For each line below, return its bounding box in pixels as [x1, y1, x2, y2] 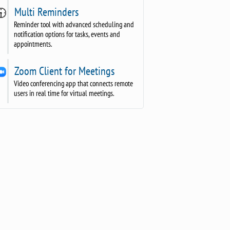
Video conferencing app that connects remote [13, 78, 133, 88]
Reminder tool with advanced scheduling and [13, 19, 134, 29]
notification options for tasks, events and [13, 29, 120, 39]
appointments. [13, 39, 52, 49]
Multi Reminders [11, 4, 79, 19]
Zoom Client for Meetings [11, 63, 114, 78]
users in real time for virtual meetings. [13, 88, 114, 98]
